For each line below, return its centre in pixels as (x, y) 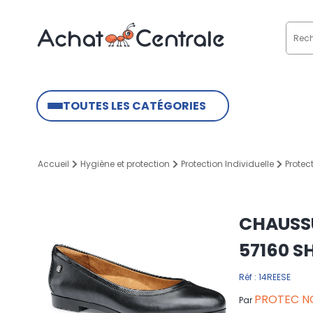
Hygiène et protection (125, 164)
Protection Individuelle (227, 164)
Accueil (53, 164)
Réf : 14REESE (265, 277)
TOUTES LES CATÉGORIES (134, 106)
